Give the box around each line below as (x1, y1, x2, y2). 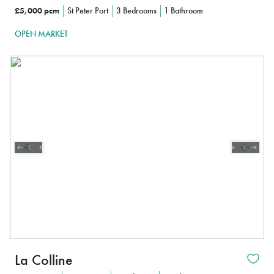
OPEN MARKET (15, 28, 68, 39)
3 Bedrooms (116, 5, 157, 17)
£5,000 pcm (15, 5, 59, 17)
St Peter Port (67, 5, 108, 17)
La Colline (15, 250, 73, 269)
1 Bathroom (164, 5, 204, 17)
